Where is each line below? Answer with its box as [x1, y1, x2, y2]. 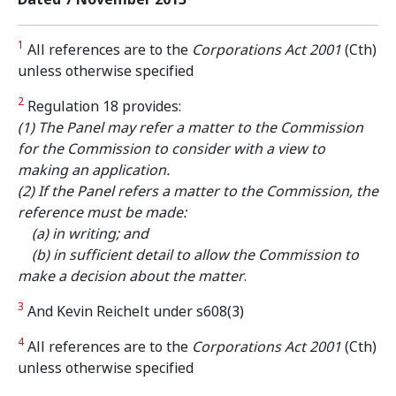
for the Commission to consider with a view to [18, 139, 325, 159]
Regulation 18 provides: [24, 96, 181, 117]
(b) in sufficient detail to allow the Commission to [18, 245, 359, 265]
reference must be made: [18, 202, 187, 223]
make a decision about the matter [18, 266, 244, 286]
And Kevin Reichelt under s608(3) [24, 301, 244, 322]
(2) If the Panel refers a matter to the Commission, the [18, 181, 378, 202]
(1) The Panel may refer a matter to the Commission [18, 118, 363, 138]
